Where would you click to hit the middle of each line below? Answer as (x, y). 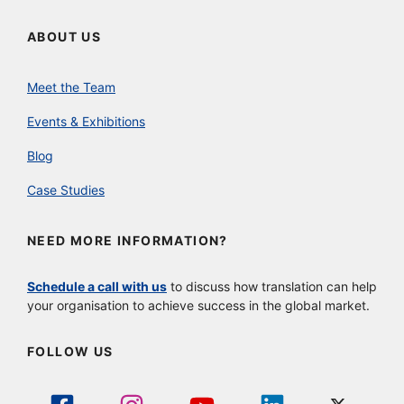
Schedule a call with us (97, 286)
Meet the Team (71, 87)
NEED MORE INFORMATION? (128, 240)
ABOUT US (64, 36)
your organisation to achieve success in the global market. (198, 305)
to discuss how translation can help (272, 286)
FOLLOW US (70, 351)
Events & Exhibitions (86, 121)
